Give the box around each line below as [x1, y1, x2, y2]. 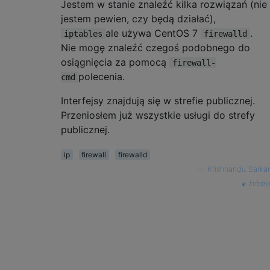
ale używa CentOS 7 [105, 27, 201, 39]
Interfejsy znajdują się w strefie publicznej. [61, 94, 255, 107]
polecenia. [78, 70, 125, 83]
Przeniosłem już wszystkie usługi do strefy [61, 108, 255, 121]
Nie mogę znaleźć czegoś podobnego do [61, 41, 250, 54]
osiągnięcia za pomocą [61, 55, 169, 68]
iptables [64, 28, 102, 39]
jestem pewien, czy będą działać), [61, 12, 216, 25]
